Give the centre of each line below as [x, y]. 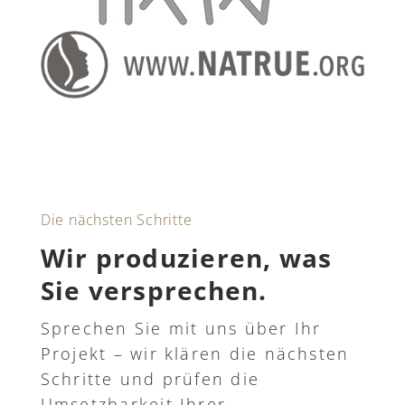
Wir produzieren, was [186, 257]
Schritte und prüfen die [150, 378]
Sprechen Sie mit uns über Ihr [181, 328]
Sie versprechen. [154, 290]
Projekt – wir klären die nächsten [195, 353]
